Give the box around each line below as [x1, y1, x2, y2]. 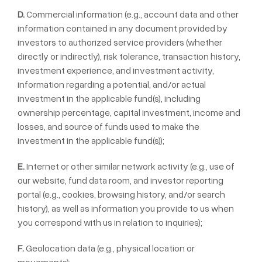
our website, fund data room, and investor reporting [18, 174, 223, 186]
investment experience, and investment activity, [18, 64, 214, 76]
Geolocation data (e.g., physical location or [24, 242, 195, 254]
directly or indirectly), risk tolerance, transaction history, [18, 50, 240, 62]
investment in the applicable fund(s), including [18, 92, 201, 104]
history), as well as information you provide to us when [18, 202, 234, 214]
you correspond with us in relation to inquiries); [18, 216, 202, 228]
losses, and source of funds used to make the [18, 120, 199, 132]
